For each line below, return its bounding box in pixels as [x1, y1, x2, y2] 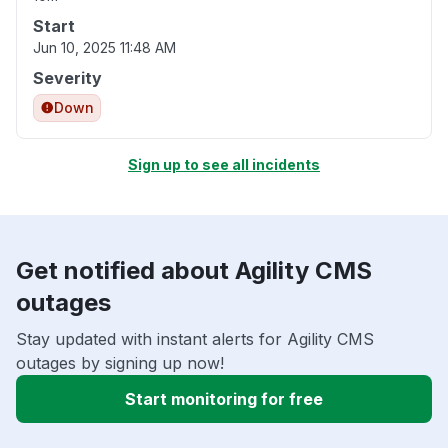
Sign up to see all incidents [128, 156, 320, 174]
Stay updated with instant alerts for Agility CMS [16, 329, 374, 350]
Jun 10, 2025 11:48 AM [33, 39, 176, 57]
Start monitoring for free [125, 389, 323, 410]
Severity [33, 68, 102, 89]
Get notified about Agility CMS [16, 256, 372, 286]
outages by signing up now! [16, 353, 224, 374]
